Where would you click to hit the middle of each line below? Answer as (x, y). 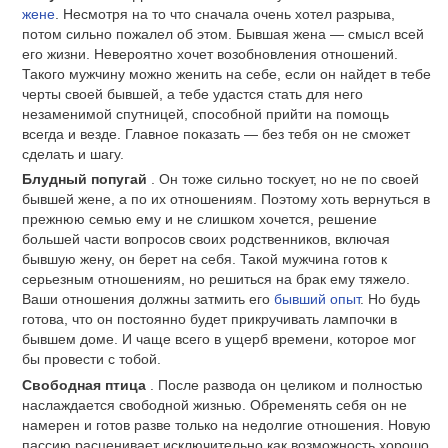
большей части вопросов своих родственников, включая (206, 239)
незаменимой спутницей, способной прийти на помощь (205, 113)
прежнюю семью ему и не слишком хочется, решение (199, 219)
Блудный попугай (86, 179)
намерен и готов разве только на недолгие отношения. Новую (226, 425)
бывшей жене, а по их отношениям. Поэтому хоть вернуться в (226, 199)
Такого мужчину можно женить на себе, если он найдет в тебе (226, 73)
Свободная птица (86, 385)
